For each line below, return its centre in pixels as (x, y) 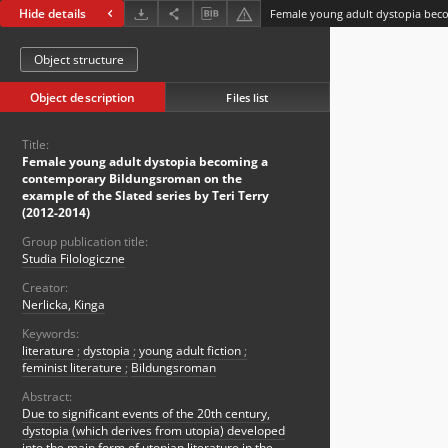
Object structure (79, 60)
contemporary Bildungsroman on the (132, 179)
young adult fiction (191, 351)
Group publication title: (85, 242)
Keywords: (50, 334)
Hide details (52, 14)
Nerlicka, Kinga (63, 305)
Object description (82, 98)
